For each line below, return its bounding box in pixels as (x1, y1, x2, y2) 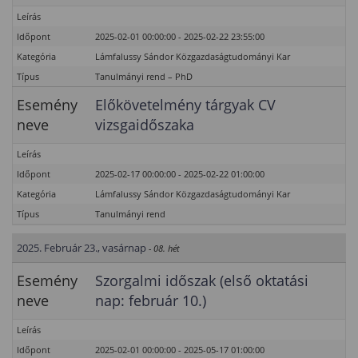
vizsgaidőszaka (95, 115, 194, 134)
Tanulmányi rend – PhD (95, 70, 193, 82)
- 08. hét (149, 242, 180, 254)
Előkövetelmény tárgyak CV (95, 95, 276, 114)
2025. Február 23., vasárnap (17, 241, 146, 255)
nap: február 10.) (95, 291, 206, 310)
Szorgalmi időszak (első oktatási (95, 271, 308, 290)
